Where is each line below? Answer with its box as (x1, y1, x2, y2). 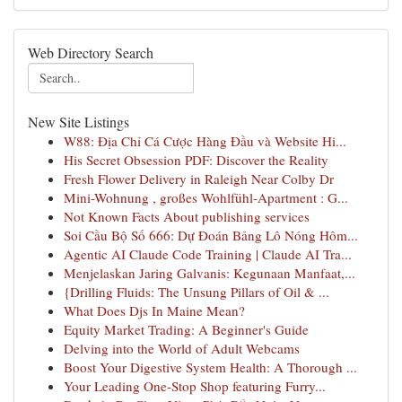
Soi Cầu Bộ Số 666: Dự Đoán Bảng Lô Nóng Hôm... (64, 226, 358, 244)
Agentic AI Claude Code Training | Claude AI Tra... (64, 245, 352, 263)
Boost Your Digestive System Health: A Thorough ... (64, 358, 357, 376)
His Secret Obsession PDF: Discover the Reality (64, 151, 328, 169)
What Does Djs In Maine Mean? (64, 301, 245, 319)
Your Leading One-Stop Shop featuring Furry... (64, 377, 326, 395)
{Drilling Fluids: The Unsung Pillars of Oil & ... (64, 283, 329, 301)
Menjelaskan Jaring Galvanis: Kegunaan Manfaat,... (64, 264, 355, 282)
